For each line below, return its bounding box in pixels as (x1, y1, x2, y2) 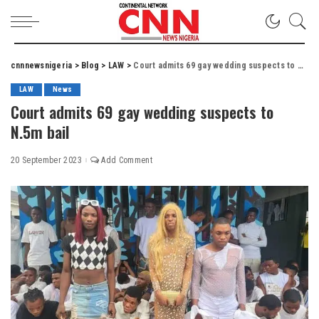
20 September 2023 (11, 155, 82, 165)
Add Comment (101, 155, 153, 165)
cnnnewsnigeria (11, 61, 73, 70)
